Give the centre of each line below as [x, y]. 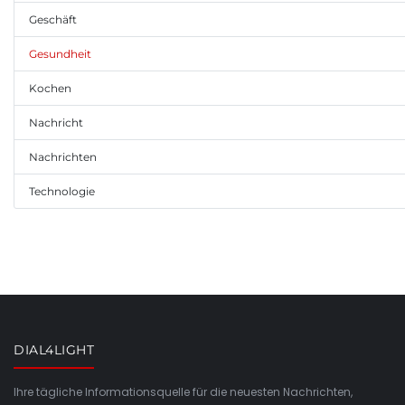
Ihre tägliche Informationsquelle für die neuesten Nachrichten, [183, 392]
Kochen [50, 88]
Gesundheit [60, 54]
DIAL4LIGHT [54, 350]
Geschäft [53, 19]
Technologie [62, 191]
